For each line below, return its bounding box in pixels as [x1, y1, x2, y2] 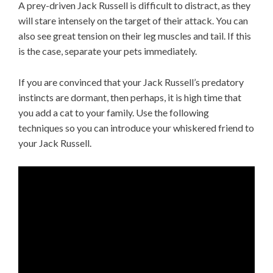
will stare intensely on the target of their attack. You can [18, 15, 248, 27]
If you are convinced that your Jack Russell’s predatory [18, 76, 244, 88]
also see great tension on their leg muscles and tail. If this [18, 30, 251, 42]
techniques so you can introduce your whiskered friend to [18, 122, 254, 134]
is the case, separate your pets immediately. [18, 45, 197, 57]
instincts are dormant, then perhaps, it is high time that [18, 91, 241, 104]
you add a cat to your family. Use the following [18, 107, 209, 119]
